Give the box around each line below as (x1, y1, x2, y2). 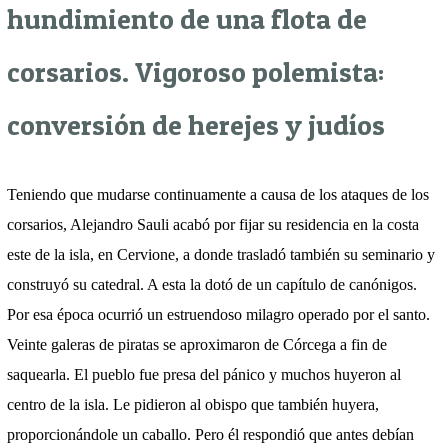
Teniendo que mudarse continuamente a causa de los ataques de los (7, 186, 429, 203)
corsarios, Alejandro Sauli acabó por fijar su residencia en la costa (7, 216, 419, 233)
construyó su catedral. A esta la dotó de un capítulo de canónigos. (7, 276, 417, 293)
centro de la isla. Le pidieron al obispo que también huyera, (7, 396, 379, 413)
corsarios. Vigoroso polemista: (7, 54, 384, 89)
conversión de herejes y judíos (7, 107, 385, 142)
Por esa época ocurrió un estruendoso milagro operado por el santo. (7, 306, 430, 323)
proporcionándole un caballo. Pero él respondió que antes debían (7, 426, 414, 443)
